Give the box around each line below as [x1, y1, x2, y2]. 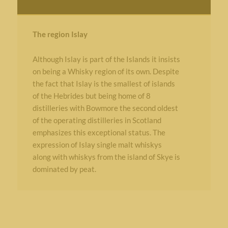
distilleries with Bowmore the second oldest [32, 103, 178, 112]
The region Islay [32, 30, 88, 39]
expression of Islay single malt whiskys [32, 140, 162, 149]
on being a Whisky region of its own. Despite [32, 67, 179, 76]
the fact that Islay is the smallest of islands [32, 79, 175, 88]
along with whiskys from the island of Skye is [32, 152, 180, 161]
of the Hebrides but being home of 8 [32, 91, 151, 100]
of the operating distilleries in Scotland [32, 116, 161, 125]
